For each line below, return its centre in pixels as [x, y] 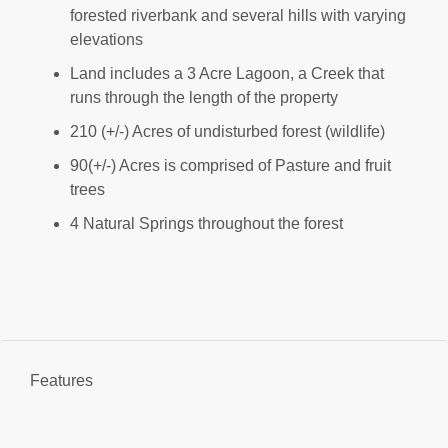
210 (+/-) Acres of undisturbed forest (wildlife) [228, 131]
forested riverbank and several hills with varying [238, 15]
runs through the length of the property [204, 97]
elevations [106, 39]
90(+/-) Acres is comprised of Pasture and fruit [230, 165]
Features [61, 380]
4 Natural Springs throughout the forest [206, 223]
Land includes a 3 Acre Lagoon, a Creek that [227, 73]
